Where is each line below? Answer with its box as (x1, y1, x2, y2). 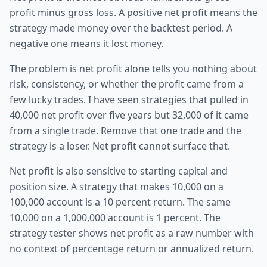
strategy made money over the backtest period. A (10, 21, 232, 35)
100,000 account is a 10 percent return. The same (10, 195, 231, 209)
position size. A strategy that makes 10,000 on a (10, 180, 223, 193)
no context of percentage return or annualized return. (10, 242, 254, 255)
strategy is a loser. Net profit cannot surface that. (10, 139, 230, 153)
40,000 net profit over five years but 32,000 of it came (10, 108, 249, 122)
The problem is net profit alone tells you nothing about (10, 62, 257, 75)
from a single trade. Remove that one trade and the (10, 124, 241, 137)
